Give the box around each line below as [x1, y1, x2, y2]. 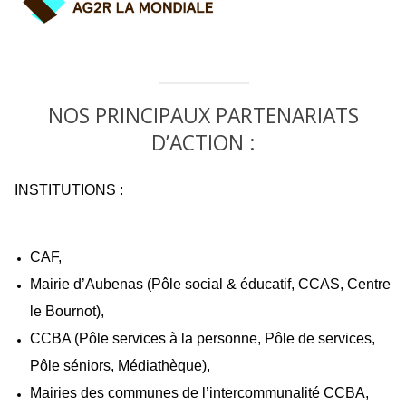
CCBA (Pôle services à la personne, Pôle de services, [30, 331, 376, 347]
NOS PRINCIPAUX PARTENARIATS [48, 101, 359, 130]
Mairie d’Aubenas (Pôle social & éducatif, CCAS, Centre [30, 276, 391, 293]
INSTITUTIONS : [14, 181, 127, 198]
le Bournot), [30, 304, 105, 320]
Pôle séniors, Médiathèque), [30, 358, 211, 374]
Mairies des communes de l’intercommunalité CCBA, [30, 385, 370, 401]
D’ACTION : [151, 128, 256, 157]
